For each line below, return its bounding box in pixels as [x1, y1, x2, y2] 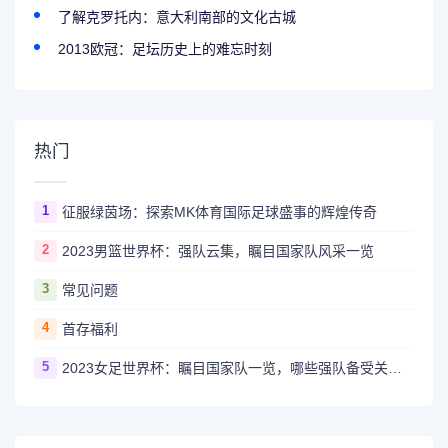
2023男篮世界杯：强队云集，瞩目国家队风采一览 [61, 242, 374, 259]
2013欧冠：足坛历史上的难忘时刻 [58, 41, 273, 58]
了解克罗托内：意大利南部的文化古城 [58, 9, 297, 26]
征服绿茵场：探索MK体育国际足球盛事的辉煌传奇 [61, 203, 377, 220]
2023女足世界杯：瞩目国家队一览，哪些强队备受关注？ [387, 359, 402, 376]
